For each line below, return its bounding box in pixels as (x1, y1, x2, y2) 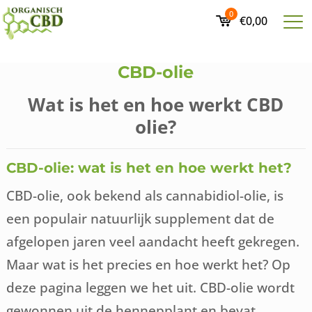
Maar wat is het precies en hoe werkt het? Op (6, 256, 291, 273)
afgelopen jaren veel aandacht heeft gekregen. (6, 233, 300, 250)
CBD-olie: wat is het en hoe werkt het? (6, 159, 292, 176)
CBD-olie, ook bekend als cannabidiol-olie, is (6, 187, 284, 204)
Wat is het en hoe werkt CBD (28, 92, 284, 117)
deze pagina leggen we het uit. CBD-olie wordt (6, 279, 295, 296)
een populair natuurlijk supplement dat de (6, 210, 275, 227)
